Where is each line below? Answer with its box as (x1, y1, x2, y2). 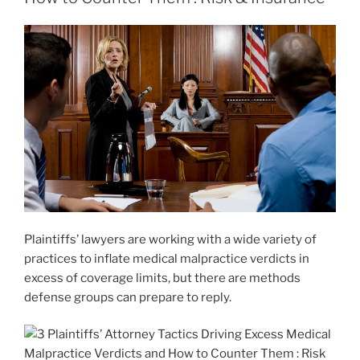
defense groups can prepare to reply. (24, 289, 231, 305)
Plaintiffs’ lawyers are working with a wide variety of (24, 231, 317, 247)
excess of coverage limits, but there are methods (24, 270, 301, 285)
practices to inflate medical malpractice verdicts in (24, 251, 309, 266)
